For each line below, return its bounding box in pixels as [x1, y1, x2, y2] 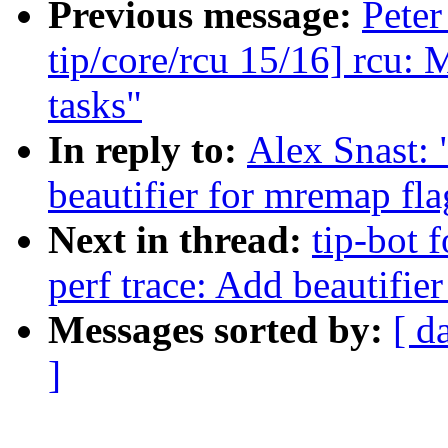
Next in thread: [48, 218, 312, 262]
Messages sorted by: [48, 308, 393, 352]
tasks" [48, 83, 142, 127]
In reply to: [48, 128, 247, 172]
